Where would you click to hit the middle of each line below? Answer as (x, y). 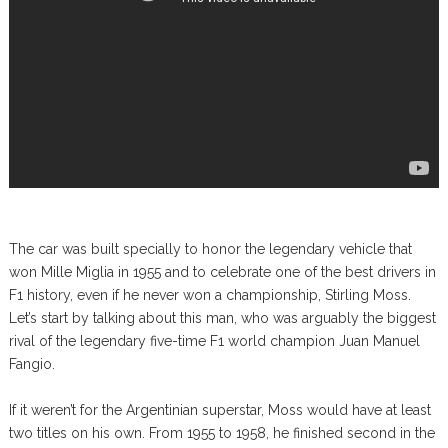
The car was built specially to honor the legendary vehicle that (210, 249)
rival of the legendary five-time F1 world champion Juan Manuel (214, 341)
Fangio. (31, 364)
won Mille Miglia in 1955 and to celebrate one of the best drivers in (222, 272)
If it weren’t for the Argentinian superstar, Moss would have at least (219, 410)
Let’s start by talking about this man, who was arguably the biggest (222, 318)
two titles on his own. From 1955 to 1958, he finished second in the (221, 433)
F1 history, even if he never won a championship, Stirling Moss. (209, 295)
